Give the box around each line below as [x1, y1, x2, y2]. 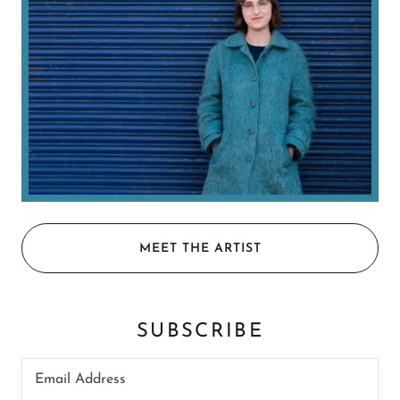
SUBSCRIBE [136, 321, 264, 343]
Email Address [35, 371, 126, 387]
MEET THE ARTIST [138, 241, 262, 255]
